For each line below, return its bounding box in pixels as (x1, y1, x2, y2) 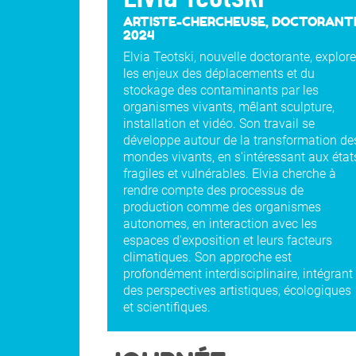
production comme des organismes (123, 199, 321, 215)
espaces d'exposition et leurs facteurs (123, 233, 332, 249)
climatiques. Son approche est (123, 250, 292, 265)
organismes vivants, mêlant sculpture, (123, 99, 335, 115)
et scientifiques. (123, 300, 211, 315)
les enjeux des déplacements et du (123, 66, 315, 82)
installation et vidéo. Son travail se (123, 116, 315, 132)
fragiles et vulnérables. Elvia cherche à (123, 166, 336, 182)
